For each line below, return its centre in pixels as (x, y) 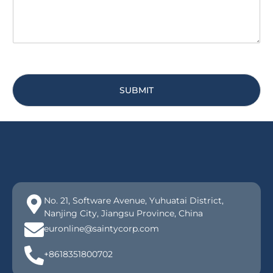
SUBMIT (136, 90)
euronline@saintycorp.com (101, 229)
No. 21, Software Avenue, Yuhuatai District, (134, 201)
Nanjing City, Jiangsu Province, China (123, 214)
